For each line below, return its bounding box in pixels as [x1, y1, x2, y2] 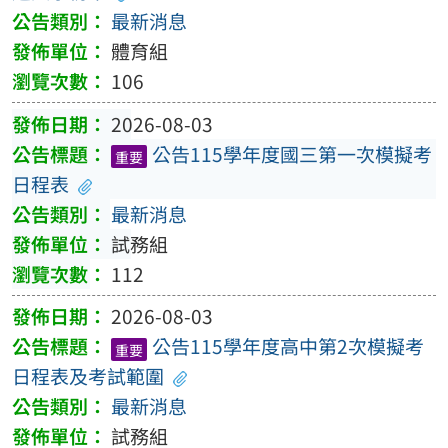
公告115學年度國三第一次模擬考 [151, 139, 432, 168]
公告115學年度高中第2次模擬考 [151, 332, 424, 361]
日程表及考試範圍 [11, 362, 164, 391]
